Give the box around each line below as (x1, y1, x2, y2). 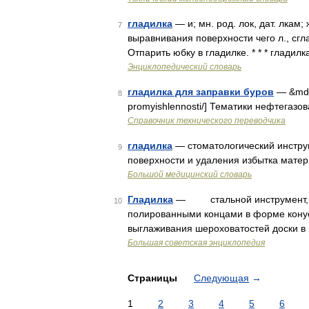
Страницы (128, 272, 180, 283)
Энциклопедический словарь (128, 62, 241, 72)
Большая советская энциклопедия (128, 238, 265, 248)
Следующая (194, 272, 249, 283)
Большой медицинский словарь (128, 170, 252, 179)
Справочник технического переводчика (128, 116, 286, 126)
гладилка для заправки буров (128, 86, 274, 97)
